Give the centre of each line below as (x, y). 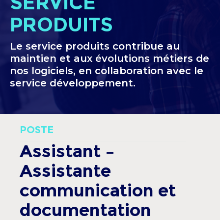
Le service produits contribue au (95, 46)
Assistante (65, 171)
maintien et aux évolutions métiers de (110, 58)
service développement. (73, 83)
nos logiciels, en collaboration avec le (107, 71)
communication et (98, 190)
